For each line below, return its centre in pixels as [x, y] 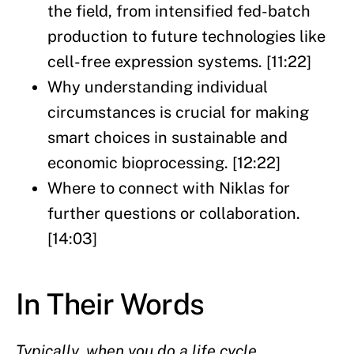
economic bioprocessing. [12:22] [164, 163]
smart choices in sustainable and [168, 138]
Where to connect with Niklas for [169, 188]
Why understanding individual [158, 87]
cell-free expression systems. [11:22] [179, 62]
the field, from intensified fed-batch [179, 11]
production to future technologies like [186, 37]
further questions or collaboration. [174, 214]
